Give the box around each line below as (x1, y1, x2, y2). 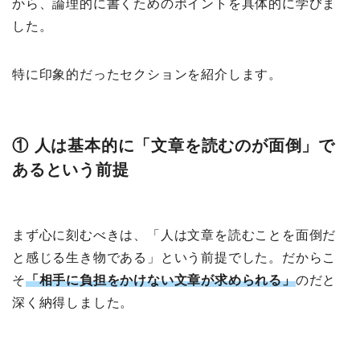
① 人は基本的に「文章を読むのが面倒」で (12, 137, 336, 155)
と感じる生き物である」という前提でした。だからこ (12, 251, 337, 265)
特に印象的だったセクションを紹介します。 (12, 67, 282, 82)
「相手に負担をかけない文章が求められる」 (25, 273, 296, 288)
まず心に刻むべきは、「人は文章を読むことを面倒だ (12, 228, 337, 243)
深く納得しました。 (12, 296, 134, 310)
